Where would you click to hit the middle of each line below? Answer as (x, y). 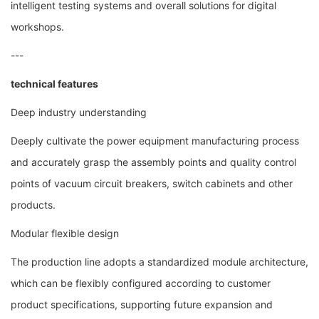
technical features (54, 83)
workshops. (37, 26)
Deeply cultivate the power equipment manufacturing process (155, 140)
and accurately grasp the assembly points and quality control (153, 162)
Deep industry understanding (79, 112)
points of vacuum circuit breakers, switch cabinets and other (152, 183)
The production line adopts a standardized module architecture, (159, 261)
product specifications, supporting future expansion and (142, 304)
